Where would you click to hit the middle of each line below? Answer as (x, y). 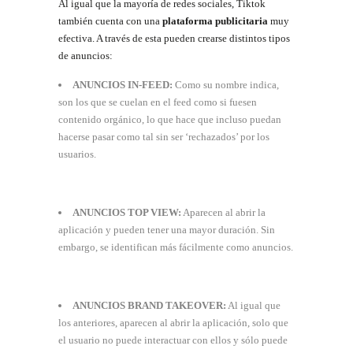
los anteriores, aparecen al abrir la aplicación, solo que (173, 322)
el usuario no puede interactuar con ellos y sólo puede (173, 340)
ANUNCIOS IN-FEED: (123, 84)
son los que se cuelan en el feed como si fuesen (158, 102)
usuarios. (77, 154)
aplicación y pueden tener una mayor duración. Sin (167, 229)
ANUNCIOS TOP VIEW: (127, 212)
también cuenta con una (110, 20)
